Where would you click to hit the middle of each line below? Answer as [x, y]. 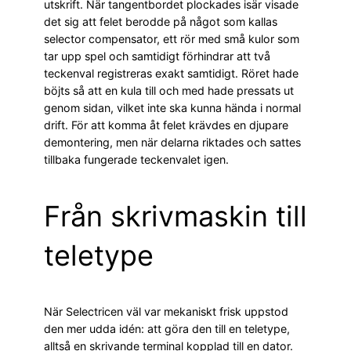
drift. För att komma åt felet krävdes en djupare [166, 125]
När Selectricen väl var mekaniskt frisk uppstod [166, 312]
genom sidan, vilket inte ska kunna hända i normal [172, 108]
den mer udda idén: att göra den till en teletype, [167, 329]
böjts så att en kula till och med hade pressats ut [169, 91]
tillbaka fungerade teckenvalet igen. [136, 160]
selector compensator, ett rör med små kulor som [172, 39]
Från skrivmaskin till [175, 217]
